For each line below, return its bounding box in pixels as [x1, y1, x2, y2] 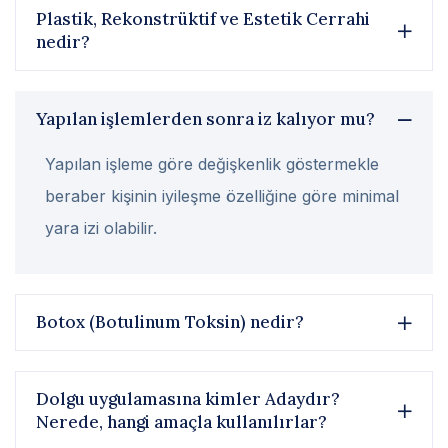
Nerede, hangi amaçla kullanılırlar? [36, 411, 327, 434]
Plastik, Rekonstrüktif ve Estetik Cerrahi [36, 8, 370, 31]
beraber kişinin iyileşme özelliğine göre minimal [45, 186, 399, 207]
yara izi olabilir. [45, 218, 157, 239]
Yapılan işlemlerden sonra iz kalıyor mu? [36, 108, 375, 131]
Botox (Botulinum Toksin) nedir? [36, 311, 304, 334]
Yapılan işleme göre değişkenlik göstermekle [45, 154, 379, 175]
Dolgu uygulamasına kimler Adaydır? [36, 388, 340, 411]
